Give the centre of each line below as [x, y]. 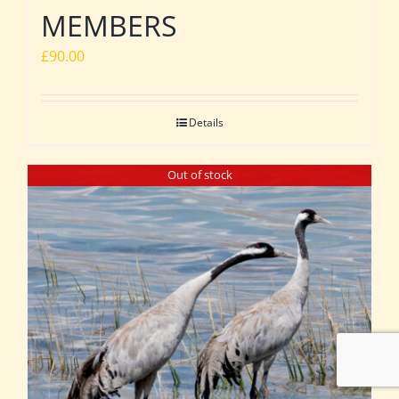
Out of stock [199, 175]
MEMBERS [109, 25]
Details [206, 122]
